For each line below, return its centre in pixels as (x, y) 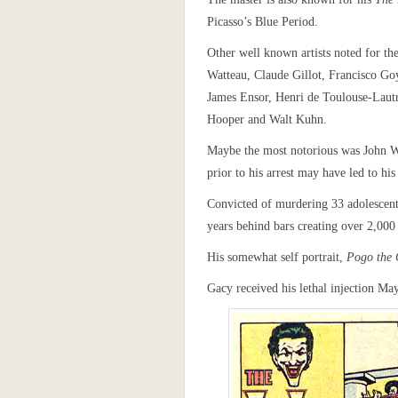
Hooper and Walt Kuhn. (267, 119)
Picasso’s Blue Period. (263, 22)
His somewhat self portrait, (277, 257)
